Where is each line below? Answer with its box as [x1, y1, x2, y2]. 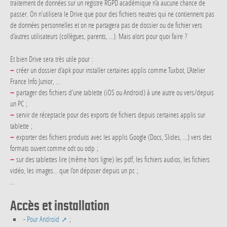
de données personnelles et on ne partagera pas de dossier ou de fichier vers [10, 19, 202, 30]
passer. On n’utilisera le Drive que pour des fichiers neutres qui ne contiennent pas [10, 8, 214, 19]
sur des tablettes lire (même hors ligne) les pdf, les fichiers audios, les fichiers [14, 154, 210, 164]
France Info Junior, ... [10, 75, 60, 86]
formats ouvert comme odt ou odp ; [10, 142, 98, 153]
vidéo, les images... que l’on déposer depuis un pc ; [10, 165, 138, 175]
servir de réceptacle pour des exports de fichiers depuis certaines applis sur [14, 109, 205, 120]
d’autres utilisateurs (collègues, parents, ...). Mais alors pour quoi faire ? [10, 30, 187, 41]
